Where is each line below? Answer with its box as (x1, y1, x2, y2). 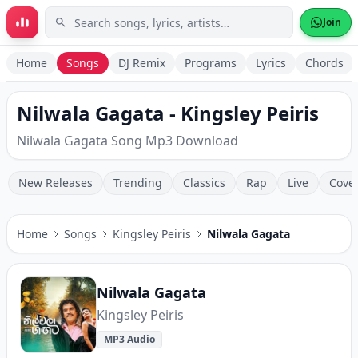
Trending (113, 175, 162, 190)
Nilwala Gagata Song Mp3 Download (17, 132, 238, 149)
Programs (185, 55, 237, 70)
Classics (183, 175, 225, 190)
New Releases (18, 175, 93, 190)
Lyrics (256, 55, 286, 70)
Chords (305, 55, 344, 70)
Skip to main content (19, 14, 145, 31)
